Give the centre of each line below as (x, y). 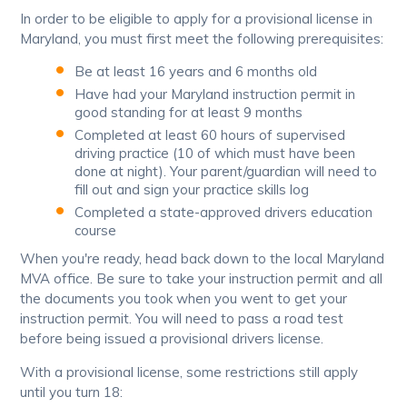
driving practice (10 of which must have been (215, 153)
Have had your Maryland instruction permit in (215, 94)
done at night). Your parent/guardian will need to (226, 171)
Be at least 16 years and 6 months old (196, 71)
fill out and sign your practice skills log (192, 189)
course (96, 230)
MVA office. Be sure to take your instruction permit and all (202, 278)
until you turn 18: (72, 392)
